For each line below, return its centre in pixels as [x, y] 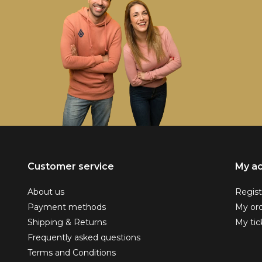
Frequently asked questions [84, 237]
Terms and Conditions [72, 253]
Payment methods [67, 207]
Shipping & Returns [67, 222]
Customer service [71, 166]
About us [46, 192]
